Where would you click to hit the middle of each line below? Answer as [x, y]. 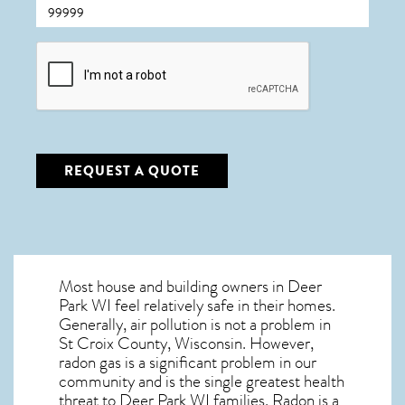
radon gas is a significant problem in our [188, 363]
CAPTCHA [68, 48]
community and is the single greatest [181, 381]
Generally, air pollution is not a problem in [195, 325]
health [324, 381]
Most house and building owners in [173, 287]
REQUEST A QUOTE [132, 171]
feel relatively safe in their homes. [223, 306]
